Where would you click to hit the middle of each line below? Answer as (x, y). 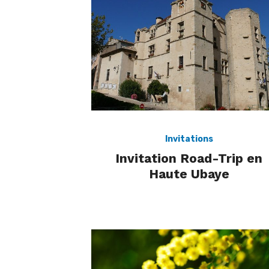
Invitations (189, 139)
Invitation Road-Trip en (189, 158)
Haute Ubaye (189, 174)
